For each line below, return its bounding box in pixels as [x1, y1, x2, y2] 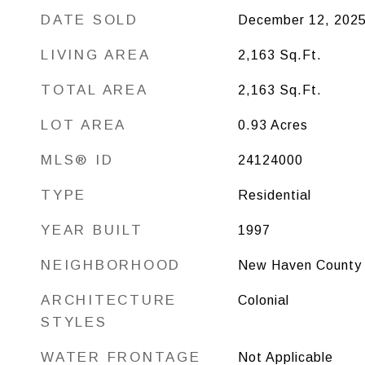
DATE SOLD [41, 12, 139, 28]
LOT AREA [41, 117, 126, 133]
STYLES [41, 314, 108, 330]
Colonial [237, 293, 289, 307]
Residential [237, 188, 311, 202]
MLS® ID [41, 152, 114, 168]
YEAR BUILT [41, 222, 143, 238]
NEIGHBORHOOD [41, 257, 181, 273]
